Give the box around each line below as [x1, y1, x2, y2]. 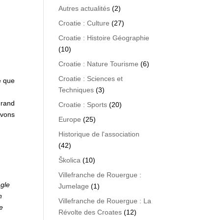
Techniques [58, 86, 94, 94]
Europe [58, 115, 82, 123]
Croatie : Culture [58, 19, 110, 27]
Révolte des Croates [58, 208, 122, 216]
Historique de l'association [58, 130, 140, 138]
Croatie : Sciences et [58, 75, 123, 82]
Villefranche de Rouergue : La [58, 197, 152, 205]
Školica [58, 156, 81, 164]
